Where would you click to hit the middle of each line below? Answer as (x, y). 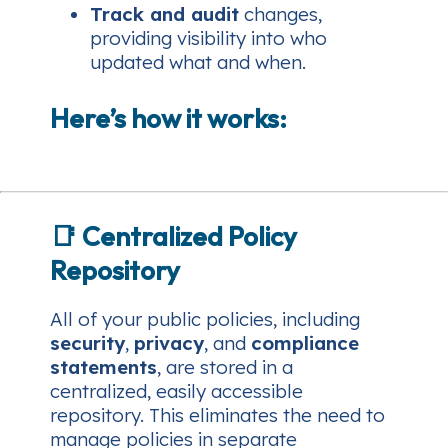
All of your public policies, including (205, 319)
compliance (305, 343)
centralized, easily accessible (176, 391)
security (87, 343)
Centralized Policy (189, 236)
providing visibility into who (208, 38)
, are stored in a (225, 367)
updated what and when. (198, 62)
